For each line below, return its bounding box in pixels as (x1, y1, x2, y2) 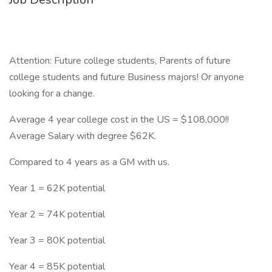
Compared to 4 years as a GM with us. (9, 155, 169, 169)
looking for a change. (9, 87, 95, 100)
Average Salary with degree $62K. (9, 129, 156, 143)
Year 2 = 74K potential (9, 208, 105, 221)
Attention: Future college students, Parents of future (9, 54, 231, 67)
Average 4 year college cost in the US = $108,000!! (9, 113, 229, 126)
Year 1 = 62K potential (9, 182, 105, 195)
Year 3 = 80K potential (9, 234, 105, 247)
